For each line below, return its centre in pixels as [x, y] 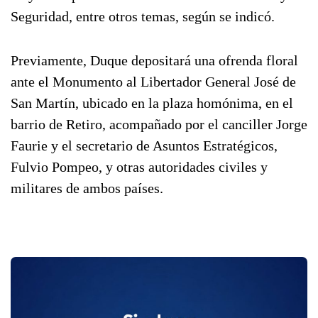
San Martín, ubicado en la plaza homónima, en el [152, 103]
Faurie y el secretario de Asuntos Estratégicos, [144, 146]
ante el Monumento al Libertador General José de [153, 82]
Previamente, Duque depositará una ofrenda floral [154, 60]
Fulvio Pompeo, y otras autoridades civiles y [139, 167]
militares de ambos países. [87, 188]
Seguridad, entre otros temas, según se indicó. [143, 16]
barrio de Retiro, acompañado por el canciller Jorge [159, 124]
